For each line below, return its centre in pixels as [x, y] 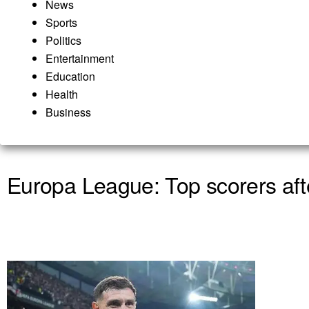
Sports [61, 22]
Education [70, 76]
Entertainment [80, 58]
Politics [63, 40]
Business [68, 112]
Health [62, 94]
